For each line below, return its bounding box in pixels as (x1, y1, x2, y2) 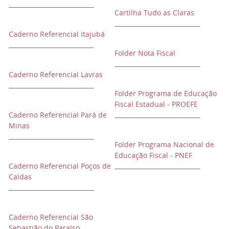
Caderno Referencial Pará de (9, 110, 107, 120)
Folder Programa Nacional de (114, 140, 214, 149)
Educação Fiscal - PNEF (114, 150, 192, 160)
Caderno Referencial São (9, 212, 93, 222)
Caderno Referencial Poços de (9, 161, 111, 171)
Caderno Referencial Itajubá (9, 29, 105, 39)
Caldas (9, 172, 32, 181)
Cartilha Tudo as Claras (114, 8, 194, 17)
